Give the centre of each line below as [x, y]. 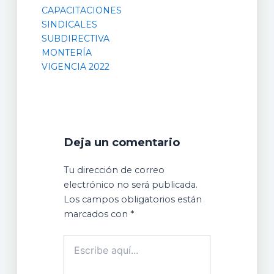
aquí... [75, 252]
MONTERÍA [66, 53]
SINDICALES [69, 25]
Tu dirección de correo [114, 170]
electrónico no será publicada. [131, 184]
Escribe [79, 240]
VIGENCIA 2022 [75, 67]
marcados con [97, 214]
